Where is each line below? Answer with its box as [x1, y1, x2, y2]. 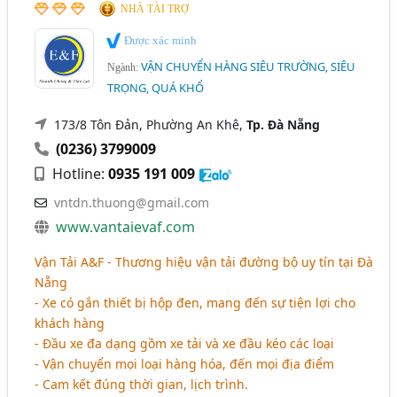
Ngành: [107, 60, 142, 74]
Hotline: [49, 163, 109, 183]
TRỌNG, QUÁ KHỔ [107, 79, 205, 96]
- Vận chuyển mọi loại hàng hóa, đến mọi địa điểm [35, 354, 335, 372]
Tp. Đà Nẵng [246, 115, 321, 133]
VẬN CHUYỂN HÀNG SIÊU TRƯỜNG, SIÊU [141, 58, 356, 74]
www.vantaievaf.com [56, 216, 196, 237]
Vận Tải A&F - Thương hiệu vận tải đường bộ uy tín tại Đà [35, 253, 374, 270]
